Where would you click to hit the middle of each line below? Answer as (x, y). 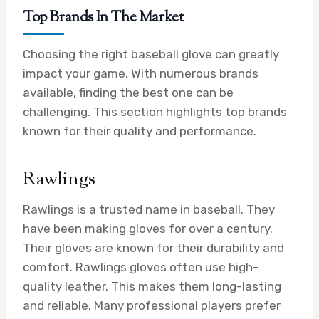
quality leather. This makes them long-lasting (152, 286)
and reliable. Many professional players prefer (152, 305)
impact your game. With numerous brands (141, 73)
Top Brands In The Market (103, 17)
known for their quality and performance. (140, 131)
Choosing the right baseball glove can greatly (151, 54)
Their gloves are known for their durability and (153, 247)
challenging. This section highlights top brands (155, 111)
